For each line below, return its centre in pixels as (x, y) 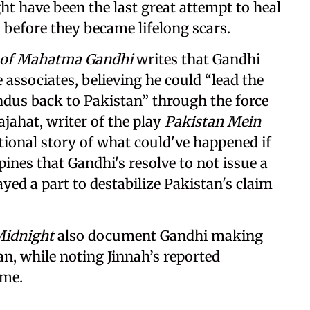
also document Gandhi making (158, 236)
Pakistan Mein (213, 121)
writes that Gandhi (197, 59)
